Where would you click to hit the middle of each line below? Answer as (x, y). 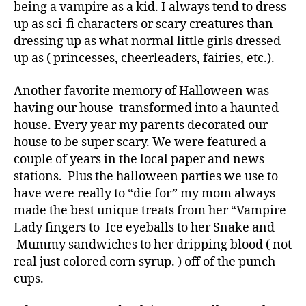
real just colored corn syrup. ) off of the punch (144, 262)
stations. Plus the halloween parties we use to (146, 176)
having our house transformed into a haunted (146, 108)
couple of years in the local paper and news (139, 159)
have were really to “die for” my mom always (144, 193)
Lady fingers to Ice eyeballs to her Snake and (144, 227)
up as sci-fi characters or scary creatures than (143, 24)
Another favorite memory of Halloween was (141, 91)
